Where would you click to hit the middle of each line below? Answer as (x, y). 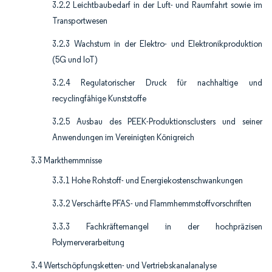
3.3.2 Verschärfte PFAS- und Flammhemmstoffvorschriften (152, 204)
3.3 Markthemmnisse (66, 161)
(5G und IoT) (75, 60)
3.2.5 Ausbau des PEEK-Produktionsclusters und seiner (157, 122)
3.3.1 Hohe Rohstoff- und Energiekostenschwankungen (148, 181)
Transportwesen (80, 21)
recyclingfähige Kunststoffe (99, 99)
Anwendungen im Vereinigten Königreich (123, 138)
